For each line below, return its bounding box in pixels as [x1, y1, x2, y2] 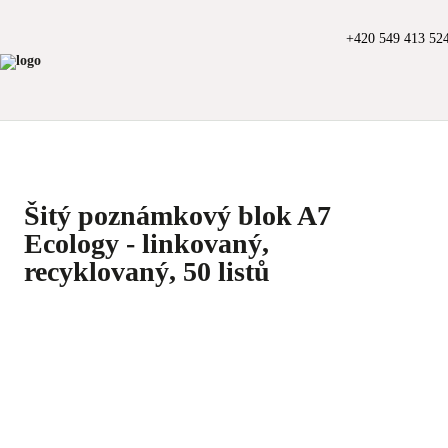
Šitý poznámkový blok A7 [24, 200, 331, 231]
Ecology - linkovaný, [24, 228, 269, 259]
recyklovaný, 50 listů [24, 256, 270, 287]
